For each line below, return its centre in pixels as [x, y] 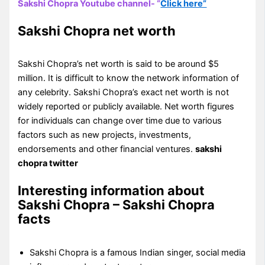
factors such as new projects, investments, [105, 135]
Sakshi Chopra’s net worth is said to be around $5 [119, 64]
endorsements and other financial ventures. [107, 149]
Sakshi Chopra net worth [97, 30]
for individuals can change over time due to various [120, 121]
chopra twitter [48, 164]
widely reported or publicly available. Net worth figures [126, 107]
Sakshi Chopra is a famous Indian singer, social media [138, 253]
